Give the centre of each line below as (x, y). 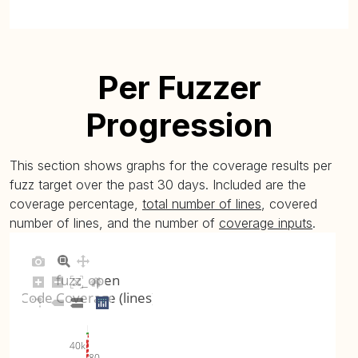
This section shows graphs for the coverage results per (171, 165)
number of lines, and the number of (114, 223)
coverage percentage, (76, 204)
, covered (289, 204)
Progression (179, 125)
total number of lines (202, 204)
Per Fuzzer (179, 88)
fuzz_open (88, 280)
